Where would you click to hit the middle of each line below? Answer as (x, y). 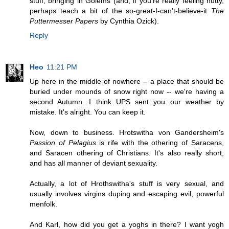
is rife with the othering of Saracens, (160, 143)
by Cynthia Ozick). (129, 21)
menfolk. (43, 204)
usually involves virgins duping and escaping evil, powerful (127, 194)
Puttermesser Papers (64, 21)
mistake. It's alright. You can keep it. (88, 112)
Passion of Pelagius (63, 143)
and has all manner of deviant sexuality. (94, 163)
